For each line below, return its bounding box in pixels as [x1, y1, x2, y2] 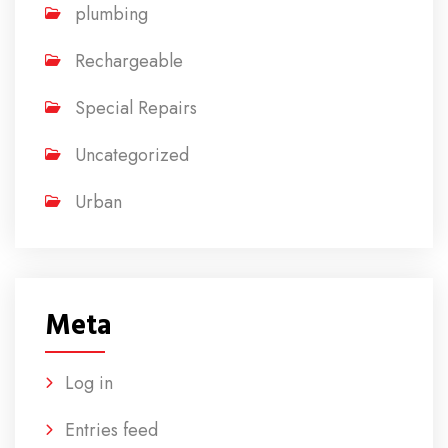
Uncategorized [75, 142, 189, 168]
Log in [65, 370, 113, 396]
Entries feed [65, 417, 158, 443]
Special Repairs [75, 95, 197, 121]
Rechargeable [75, 48, 183, 74]
